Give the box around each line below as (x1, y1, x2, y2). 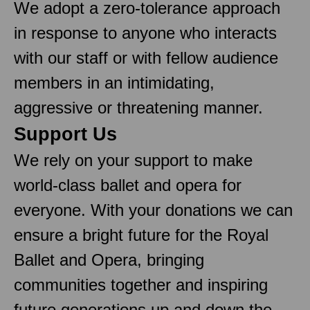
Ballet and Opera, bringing (14, 250, 204, 269)
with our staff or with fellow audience (14, 48, 278, 67)
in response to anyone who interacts (14, 23, 277, 42)
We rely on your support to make (14, 150, 253, 170)
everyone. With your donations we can (14, 200, 293, 219)
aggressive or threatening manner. (14, 98, 263, 117)
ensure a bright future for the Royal (14, 225, 268, 244)
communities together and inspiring (14, 275, 268, 294)
